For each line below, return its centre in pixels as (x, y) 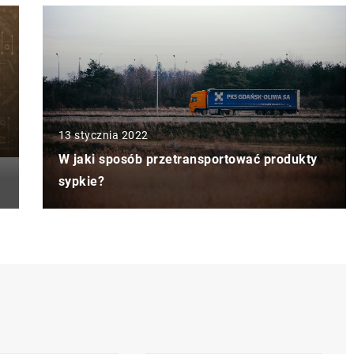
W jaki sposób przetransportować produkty (188, 159)
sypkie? (81, 181)
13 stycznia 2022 (103, 135)
